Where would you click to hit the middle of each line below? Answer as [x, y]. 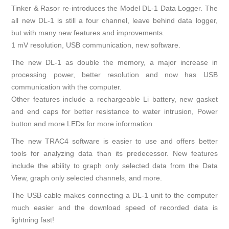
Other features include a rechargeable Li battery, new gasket [114, 99]
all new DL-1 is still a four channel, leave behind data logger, [114, 21]
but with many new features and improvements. [88, 33]
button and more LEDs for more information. [83, 124]
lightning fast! [33, 220]
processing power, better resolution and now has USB [114, 75]
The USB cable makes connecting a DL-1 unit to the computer [114, 196]
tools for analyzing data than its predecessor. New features [114, 154]
